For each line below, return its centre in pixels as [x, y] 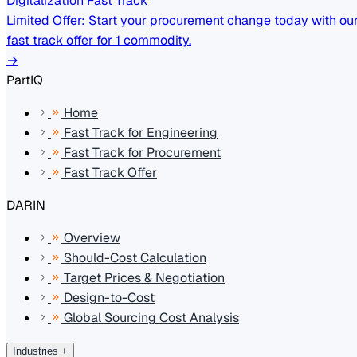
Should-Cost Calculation [133, 258]
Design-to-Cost [108, 298]
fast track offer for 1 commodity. [99, 40]
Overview [90, 238]
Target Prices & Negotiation [143, 278]
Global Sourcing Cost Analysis [150, 318]
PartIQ [25, 80]
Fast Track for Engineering [139, 133]
